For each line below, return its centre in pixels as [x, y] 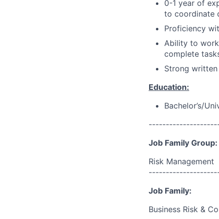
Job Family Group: [183, 143]
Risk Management [181, 161]
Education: [169, 87]
